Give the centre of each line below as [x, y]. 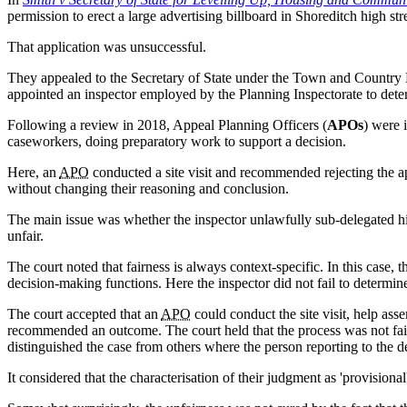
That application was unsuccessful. [107, 46]
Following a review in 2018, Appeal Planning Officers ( [167, 124]
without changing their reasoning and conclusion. [148, 188]
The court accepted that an [84, 313]
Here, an [33, 172]
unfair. [25, 235]
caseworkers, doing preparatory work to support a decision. [177, 141]
